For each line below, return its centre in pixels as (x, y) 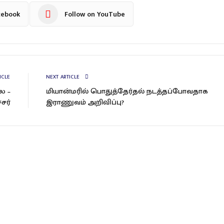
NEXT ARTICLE (63, 77)
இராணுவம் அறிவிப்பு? (85, 102)
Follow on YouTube (94, 14)
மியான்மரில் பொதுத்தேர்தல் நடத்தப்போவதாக (127, 91)
